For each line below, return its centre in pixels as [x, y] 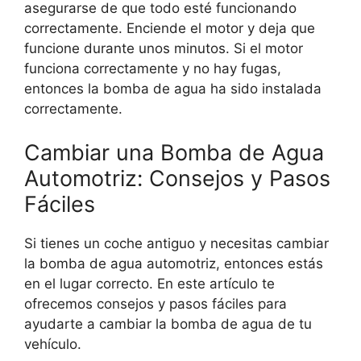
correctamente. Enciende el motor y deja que [170, 29]
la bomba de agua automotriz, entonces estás [174, 263]
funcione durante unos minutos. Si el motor [164, 49]
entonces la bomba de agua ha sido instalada [173, 89]
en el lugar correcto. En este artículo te [149, 283]
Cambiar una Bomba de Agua [174, 152]
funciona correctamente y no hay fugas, [153, 69]
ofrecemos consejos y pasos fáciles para [156, 303]
